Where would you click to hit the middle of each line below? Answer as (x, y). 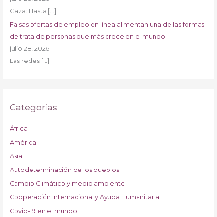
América (23, 142)
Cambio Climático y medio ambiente (67, 184)
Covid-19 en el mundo (43, 211)
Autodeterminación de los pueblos (64, 170)
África (18, 129)
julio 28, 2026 (29, 48)
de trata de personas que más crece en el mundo (87, 36)
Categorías (33, 108)
